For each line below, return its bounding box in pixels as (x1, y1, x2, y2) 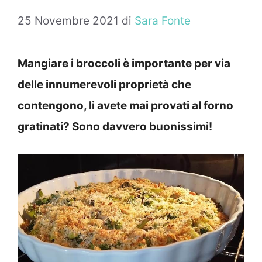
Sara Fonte (135, 14, 191, 28)
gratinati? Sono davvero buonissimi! (18, 120, 212, 134)
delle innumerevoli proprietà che (18, 78, 191, 92)
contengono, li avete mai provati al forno (18, 99, 233, 113)
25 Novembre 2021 (18, 14, 119, 28)
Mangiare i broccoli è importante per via (18, 57, 230, 71)
